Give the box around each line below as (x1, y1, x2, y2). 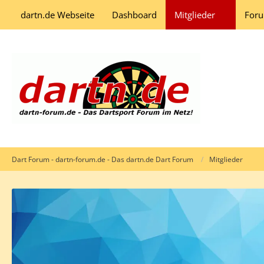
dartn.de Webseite (21, 9, 94, 21)
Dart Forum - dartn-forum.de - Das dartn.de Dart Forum (12, 154, 193, 164)
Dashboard (112, 9, 157, 21)
